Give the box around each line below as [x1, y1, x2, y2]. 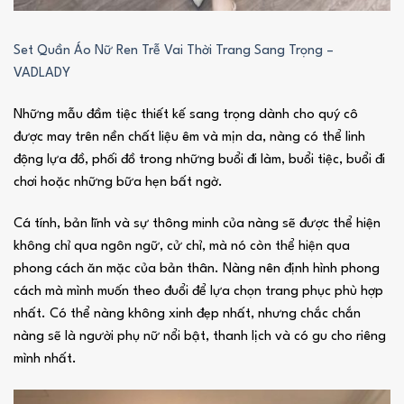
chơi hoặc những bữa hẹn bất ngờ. [13, 175, 223, 189]
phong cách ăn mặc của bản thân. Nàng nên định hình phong [13, 262, 380, 276]
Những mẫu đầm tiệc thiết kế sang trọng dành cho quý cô [13, 107, 358, 122]
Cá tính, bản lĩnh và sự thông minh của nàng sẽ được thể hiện [13, 216, 381, 231]
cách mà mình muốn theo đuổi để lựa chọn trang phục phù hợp [13, 284, 383, 298]
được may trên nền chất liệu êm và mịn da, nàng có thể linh [13, 130, 365, 144]
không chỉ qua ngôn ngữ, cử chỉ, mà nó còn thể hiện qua [13, 239, 350, 253]
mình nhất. [13, 352, 77, 366]
